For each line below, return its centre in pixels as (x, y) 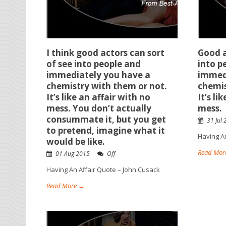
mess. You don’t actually (99, 108)
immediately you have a (98, 75)
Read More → (66, 186)
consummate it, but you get (106, 119)
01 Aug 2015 (73, 154)
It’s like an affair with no (98, 97)
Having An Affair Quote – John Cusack (103, 169)
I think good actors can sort (105, 53)
